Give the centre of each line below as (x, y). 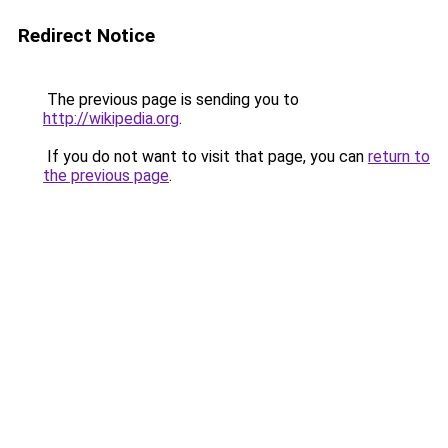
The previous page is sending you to (171, 99)
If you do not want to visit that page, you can (205, 156)
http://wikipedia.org (111, 118)
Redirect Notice (86, 35)
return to (399, 156)
